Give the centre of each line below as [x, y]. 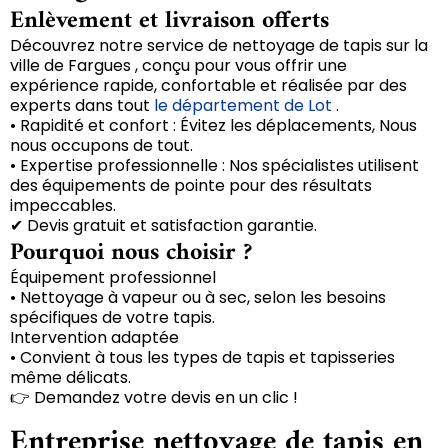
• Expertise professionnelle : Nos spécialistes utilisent [214, 165]
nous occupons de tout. [101, 145]
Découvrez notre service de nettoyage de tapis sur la [219, 45]
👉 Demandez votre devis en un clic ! [154, 397]
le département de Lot [245, 105]
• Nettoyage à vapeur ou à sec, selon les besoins [198, 297]
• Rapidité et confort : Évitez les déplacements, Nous [213, 125]
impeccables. [63, 205]
